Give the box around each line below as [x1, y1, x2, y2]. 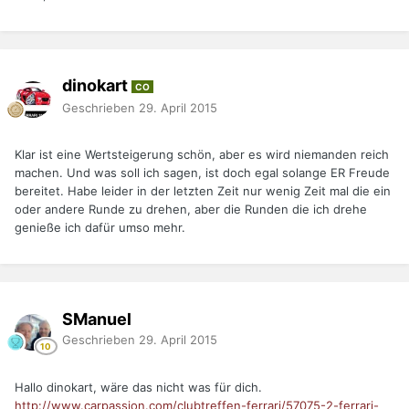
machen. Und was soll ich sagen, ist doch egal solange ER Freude [15, 165, 390, 181]
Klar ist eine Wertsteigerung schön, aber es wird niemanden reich [15, 147, 389, 163]
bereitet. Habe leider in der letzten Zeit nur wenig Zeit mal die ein [15, 184, 391, 199]
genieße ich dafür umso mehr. [15, 220, 185, 236]
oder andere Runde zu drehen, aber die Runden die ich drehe [15, 202, 367, 217]
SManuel [62, 309, 131, 329]
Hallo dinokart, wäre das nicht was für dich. [15, 380, 262, 395]
